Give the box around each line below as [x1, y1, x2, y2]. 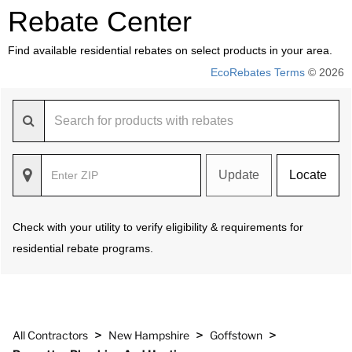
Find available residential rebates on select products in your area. [8, 44, 332, 57]
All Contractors [13, 328, 88, 342]
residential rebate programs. [13, 242, 153, 255]
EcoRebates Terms [211, 66, 305, 79]
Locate [289, 168, 327, 181]
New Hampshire [108, 328, 189, 342]
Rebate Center [8, 5, 192, 38]
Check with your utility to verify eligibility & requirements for [13, 221, 303, 233]
